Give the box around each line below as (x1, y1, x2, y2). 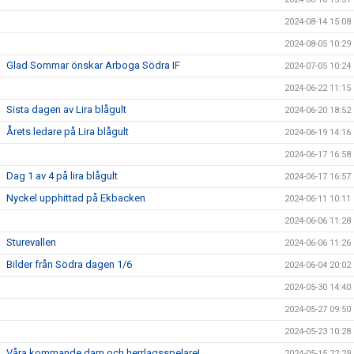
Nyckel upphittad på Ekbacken (6, 192, 145, 204)
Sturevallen (6, 236, 56, 248)
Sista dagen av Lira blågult (6, 104, 126, 115)
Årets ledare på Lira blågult (6, 126, 129, 137)
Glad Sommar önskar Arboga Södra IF (6, 59, 180, 71)
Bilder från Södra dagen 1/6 (6, 258, 132, 270)
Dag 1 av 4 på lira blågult (6, 170, 118, 182)
